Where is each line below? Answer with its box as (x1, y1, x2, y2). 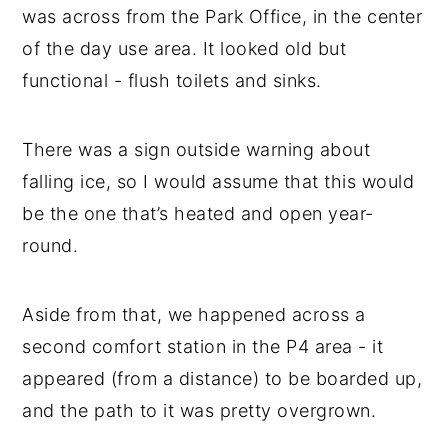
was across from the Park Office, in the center (22, 6, 423, 28)
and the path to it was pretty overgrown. (22, 400, 377, 422)
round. (22, 235, 79, 257)
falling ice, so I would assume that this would (22, 171, 415, 193)
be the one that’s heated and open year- (22, 203, 374, 225)
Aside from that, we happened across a (22, 304, 366, 326)
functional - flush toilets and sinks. (22, 70, 322, 92)
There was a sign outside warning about (22, 139, 371, 161)
